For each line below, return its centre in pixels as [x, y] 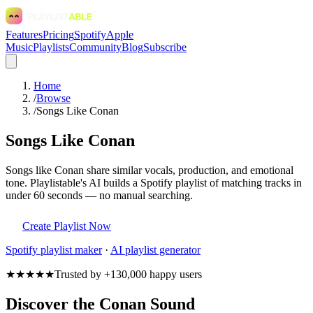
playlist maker [70, 249]
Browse [53, 98]
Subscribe [165, 47]
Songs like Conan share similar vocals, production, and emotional [150, 170]
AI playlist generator [155, 249]
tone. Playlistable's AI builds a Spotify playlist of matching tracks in [154, 182]
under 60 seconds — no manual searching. [99, 195]
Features [24, 35]
